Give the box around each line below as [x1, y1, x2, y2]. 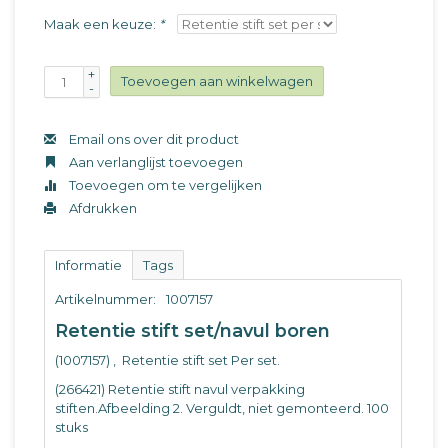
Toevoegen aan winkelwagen [121, 73, 313, 89]
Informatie [55, 257, 122, 273]
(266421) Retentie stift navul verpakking [55, 381, 305, 398]
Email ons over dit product [66, 131, 239, 147]
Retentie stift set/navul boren [55, 320, 330, 342]
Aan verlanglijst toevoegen [66, 154, 243, 170]
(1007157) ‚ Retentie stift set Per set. [55, 352, 280, 369]
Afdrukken [66, 200, 137, 216]
